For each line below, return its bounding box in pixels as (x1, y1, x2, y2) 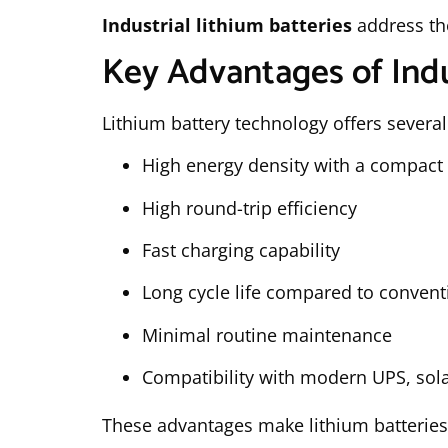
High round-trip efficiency (142, 195, 357, 220)
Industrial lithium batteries (102, 12, 352, 37)
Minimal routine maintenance (142, 322, 392, 347)
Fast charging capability (142, 238, 340, 263)
